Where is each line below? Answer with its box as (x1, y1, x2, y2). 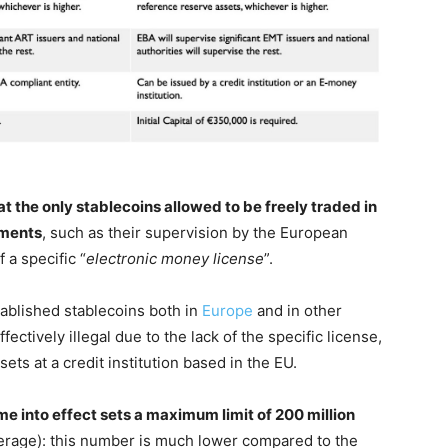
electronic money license (86, 248, 264, 268)
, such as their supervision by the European (42, 222, 348, 242)
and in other (253, 300, 342, 320)
